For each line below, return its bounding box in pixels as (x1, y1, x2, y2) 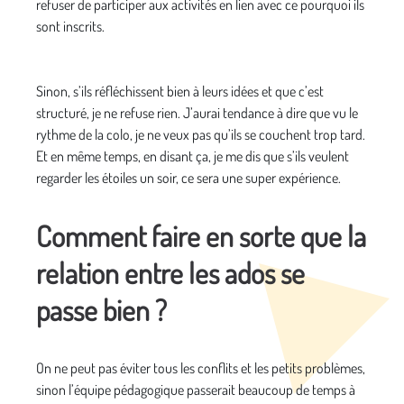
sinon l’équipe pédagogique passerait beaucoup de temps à (36, 380, 355, 399)
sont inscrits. (36, 16, 105, 35)
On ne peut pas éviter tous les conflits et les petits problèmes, (36, 358, 365, 377)
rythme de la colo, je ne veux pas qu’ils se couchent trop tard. (36, 124, 365, 143)
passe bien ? (36, 290, 172, 328)
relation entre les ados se (36, 253, 305, 291)
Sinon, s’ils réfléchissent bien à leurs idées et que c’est (36, 81, 324, 100)
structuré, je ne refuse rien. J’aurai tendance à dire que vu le (36, 103, 358, 122)
